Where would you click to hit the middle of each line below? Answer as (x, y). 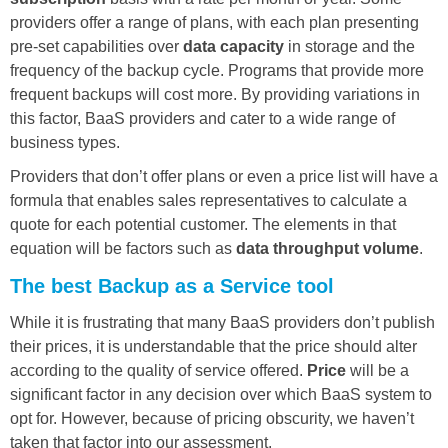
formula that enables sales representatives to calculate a (208, 200)
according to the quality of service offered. (158, 370)
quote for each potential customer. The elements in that (203, 224)
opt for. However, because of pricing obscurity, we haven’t (212, 418)
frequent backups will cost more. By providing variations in (215, 94)
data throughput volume (327, 248)
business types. (65, 142)
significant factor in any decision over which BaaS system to (221, 394)
